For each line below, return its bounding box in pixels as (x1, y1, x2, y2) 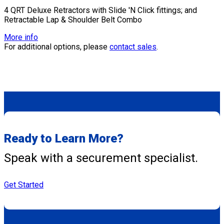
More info (4, 32, 38, 42)
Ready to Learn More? (4, 131, 123, 145)
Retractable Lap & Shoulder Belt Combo (4, 14, 142, 24)
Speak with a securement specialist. (4, 150, 198, 165)
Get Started (4, 179, 43, 189)
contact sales (109, 41, 156, 51)
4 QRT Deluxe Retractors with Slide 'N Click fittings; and (4, 5, 197, 15)
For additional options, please (4, 41, 109, 51)
